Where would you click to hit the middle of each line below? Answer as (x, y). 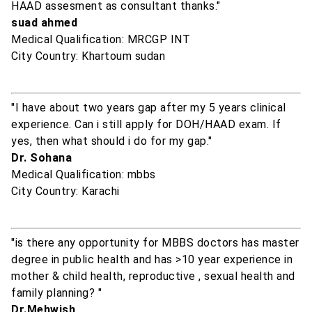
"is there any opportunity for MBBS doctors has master (155, 243)
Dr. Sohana (41, 158)
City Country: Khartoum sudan (88, 56)
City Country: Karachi (65, 192)
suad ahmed (44, 23)
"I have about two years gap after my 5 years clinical (149, 108)
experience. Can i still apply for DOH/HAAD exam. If (146, 125)
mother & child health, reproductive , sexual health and (153, 276)
